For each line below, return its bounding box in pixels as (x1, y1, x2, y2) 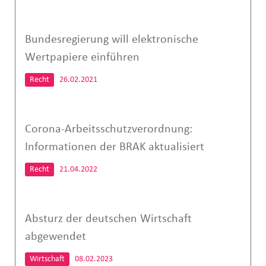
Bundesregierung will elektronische (24, 33, 198, 46)
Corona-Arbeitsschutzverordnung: (24, 123, 192, 135)
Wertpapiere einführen (24, 51, 140, 64)
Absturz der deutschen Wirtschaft (24, 213, 192, 225)
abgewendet (24, 230, 86, 243)
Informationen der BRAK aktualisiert (24, 141, 204, 153)
